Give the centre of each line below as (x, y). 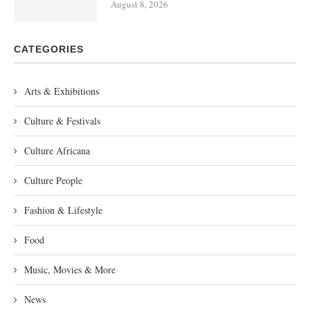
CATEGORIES (49, 49)
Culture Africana (57, 150)
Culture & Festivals (62, 120)
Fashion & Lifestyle (63, 210)
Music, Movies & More (70, 269)
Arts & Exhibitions (62, 91)
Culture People (53, 180)
